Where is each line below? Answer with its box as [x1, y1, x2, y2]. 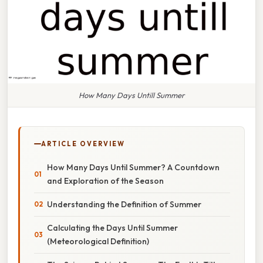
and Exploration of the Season [47, 175, 164, 186]
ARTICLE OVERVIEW [41, 139, 125, 148]
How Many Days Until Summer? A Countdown [47, 161, 220, 173]
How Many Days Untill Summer [79, 90, 184, 100]
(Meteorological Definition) [47, 235, 149, 247]
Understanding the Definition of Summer [47, 198, 201, 210]
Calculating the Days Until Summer [47, 222, 178, 233]
